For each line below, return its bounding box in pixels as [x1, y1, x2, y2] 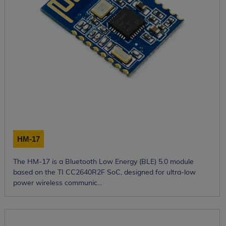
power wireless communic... [13, 178, 102, 187]
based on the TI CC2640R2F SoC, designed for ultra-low [13, 167, 196, 177]
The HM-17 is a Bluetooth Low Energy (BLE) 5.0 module [13, 156, 194, 166]
